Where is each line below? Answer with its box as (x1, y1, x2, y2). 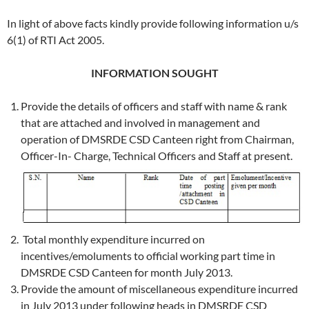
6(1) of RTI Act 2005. (7, 33, 104, 47)
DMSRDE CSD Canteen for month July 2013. (21, 266, 232, 279)
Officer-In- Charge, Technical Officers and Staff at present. (21, 149, 292, 163)
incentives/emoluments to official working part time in (21, 249, 275, 263)
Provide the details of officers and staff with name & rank (21, 99, 287, 113)
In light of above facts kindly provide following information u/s (7, 17, 299, 30)
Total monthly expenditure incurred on (21, 232, 205, 246)
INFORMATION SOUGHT (90, 66, 219, 80)
